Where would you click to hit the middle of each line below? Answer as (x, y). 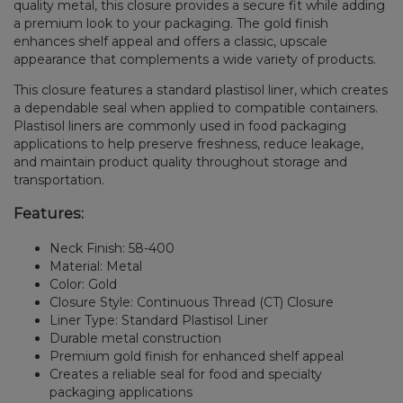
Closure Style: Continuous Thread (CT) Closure (192, 302)
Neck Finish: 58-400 (112, 248)
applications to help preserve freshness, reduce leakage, (189, 144)
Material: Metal (96, 266)
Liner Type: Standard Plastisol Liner (159, 320)
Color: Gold (84, 284)
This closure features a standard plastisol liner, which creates (201, 90)
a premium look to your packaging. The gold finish (171, 24)
